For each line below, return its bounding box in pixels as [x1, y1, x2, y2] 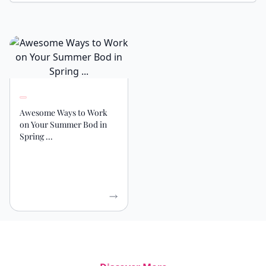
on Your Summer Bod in [20, 119, 107, 130]
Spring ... [20, 131, 53, 142]
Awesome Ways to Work [20, 107, 107, 118]
